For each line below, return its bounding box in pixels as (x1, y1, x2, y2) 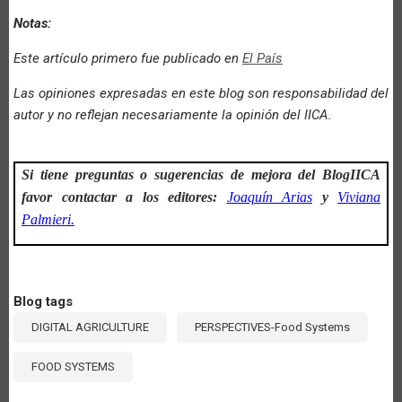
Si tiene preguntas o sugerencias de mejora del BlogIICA (22, 166, 380, 182)
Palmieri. (22, 211, 74, 227)
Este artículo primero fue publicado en (13, 49, 242, 66)
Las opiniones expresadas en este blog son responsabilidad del (13, 84, 389, 101)
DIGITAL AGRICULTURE (31, 319, 149, 334)
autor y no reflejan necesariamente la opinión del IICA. (13, 106, 332, 123)
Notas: (13, 14, 51, 31)
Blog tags (13, 293, 73, 310)
